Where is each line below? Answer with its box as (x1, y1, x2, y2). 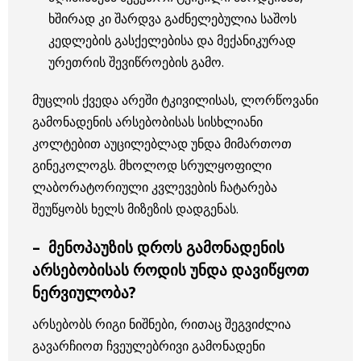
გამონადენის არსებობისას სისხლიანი (32, 112, 263, 131)
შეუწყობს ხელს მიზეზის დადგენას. (32, 199, 239, 218)
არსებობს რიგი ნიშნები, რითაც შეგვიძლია (32, 315, 291, 334)
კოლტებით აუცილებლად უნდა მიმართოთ (32, 134, 292, 152)
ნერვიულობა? (32, 281, 136, 302)
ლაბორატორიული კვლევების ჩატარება (32, 177, 277, 196)
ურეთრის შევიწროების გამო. (48, 52, 224, 71)
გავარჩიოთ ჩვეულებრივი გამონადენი (32, 337, 265, 355)
